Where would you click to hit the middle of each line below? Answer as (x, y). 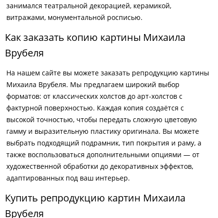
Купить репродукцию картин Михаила (95, 198)
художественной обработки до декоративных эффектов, (100, 166)
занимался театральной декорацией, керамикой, (89, 6)
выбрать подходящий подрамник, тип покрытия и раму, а (104, 143)
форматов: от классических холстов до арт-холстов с (94, 96)
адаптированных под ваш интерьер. (68, 178)
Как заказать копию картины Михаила (95, 37)
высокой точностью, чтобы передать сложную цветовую (102, 119)
